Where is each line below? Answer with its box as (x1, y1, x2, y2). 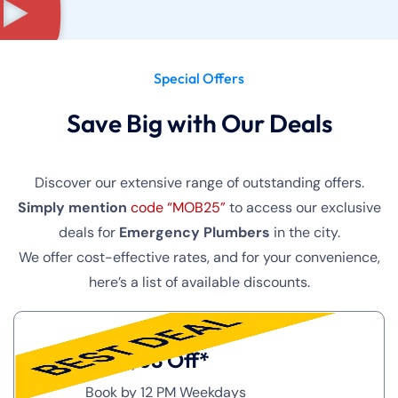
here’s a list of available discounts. (88, 273, 310, 291)
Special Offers (154, 69, 244, 87)
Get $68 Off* (85, 346, 210, 373)
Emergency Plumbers (118, 223, 270, 242)
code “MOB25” (130, 198, 226, 217)
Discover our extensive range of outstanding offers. (34, 173, 364, 192)
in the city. (269, 223, 340, 242)
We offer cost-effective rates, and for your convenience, (18, 248, 380, 267)
